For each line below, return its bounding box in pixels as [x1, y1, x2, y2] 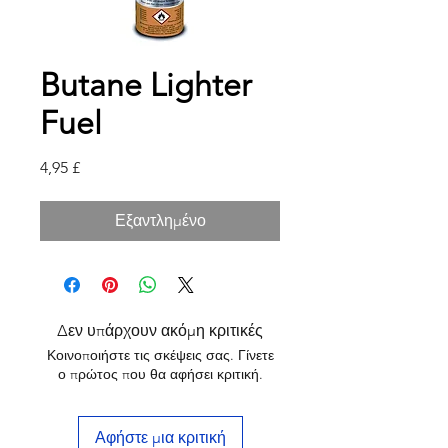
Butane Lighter [40, 66, 252, 105]
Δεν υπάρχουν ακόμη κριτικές [57, 321, 263, 341]
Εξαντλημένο [114, 211, 206, 231]
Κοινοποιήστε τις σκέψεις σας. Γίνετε [46, 346, 274, 365]
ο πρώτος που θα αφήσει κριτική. [57, 365, 263, 384]
